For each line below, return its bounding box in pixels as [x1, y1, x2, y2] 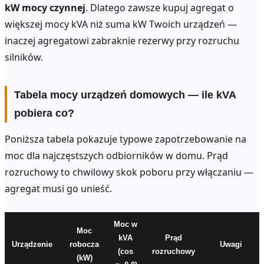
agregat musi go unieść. [5, 182, 112, 196]
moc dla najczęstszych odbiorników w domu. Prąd [5, 149, 228, 163]
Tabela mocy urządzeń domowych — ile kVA [14, 88, 236, 101]
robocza [70, 239, 99, 249]
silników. [5, 50, 43, 64]
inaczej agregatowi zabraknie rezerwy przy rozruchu [5, 34, 239, 47]
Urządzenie [12, 239, 52, 249]
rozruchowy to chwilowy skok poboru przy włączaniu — [5, 166, 253, 179]
